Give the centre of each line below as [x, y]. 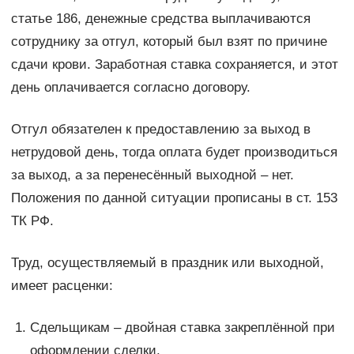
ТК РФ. [32, 220]
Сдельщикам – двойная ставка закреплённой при [182, 327]
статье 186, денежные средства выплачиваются [160, 18]
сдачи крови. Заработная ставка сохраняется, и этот [174, 64]
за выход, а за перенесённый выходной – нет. [152, 175]
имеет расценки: [62, 285]
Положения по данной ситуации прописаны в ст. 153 [174, 198]
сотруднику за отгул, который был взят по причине [169, 41]
